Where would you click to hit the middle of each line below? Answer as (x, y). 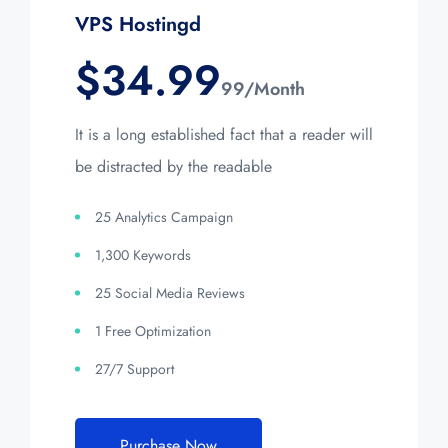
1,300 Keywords (143, 254)
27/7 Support (134, 368)
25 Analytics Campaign (164, 216)
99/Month (263, 88)
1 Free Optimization (153, 330)
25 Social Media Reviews (170, 292)
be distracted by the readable (173, 166)
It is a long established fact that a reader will (224, 134)
